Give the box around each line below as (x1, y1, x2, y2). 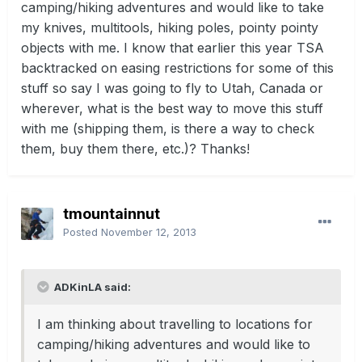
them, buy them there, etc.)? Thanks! (21, 141, 250, 158)
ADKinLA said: (52, 280, 131, 294)
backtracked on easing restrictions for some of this (21, 60, 334, 77)
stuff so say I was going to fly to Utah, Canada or (21, 80, 323, 97)
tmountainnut (63, 205, 160, 223)
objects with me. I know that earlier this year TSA (21, 40, 324, 57)
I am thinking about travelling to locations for (37, 316, 313, 333)
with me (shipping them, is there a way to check (21, 120, 314, 137)
